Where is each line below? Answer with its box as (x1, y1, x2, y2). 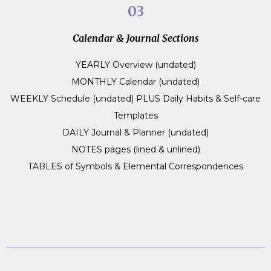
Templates (113, 109, 158, 121)
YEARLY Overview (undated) (75, 59, 196, 70)
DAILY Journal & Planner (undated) (62, 126, 209, 138)
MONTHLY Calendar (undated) (71, 76, 200, 87)
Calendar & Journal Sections (72, 31, 199, 44)
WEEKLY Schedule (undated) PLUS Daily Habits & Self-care (10, 93, 261, 104)
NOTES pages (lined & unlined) (71, 143, 200, 155)
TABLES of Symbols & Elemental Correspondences (28, 160, 243, 172)
